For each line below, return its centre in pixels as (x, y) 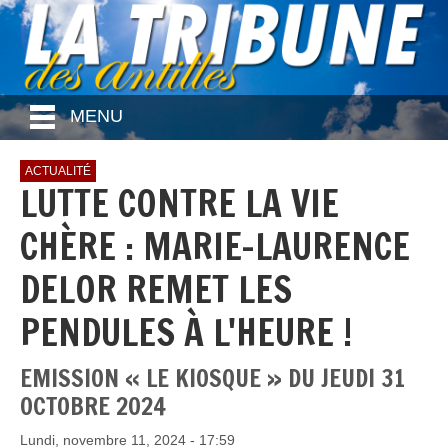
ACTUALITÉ (58, 170)
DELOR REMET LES (156, 289)
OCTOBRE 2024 (93, 405)
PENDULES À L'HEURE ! (186, 332)
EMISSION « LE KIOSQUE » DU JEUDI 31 (212, 377)
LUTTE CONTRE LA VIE (179, 203)
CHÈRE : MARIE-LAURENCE (215, 246)
